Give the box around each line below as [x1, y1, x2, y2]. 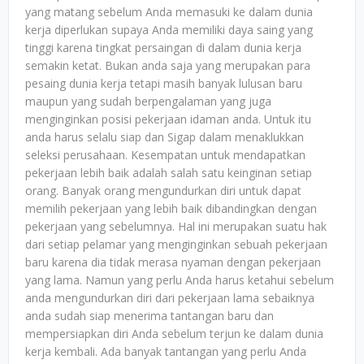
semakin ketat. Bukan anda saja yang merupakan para [25, 58, 310, 73]
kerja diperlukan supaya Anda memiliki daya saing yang [25, 22, 313, 37]
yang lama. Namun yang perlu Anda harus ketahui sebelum [25, 272, 334, 288]
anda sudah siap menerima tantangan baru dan [25, 308, 274, 323]
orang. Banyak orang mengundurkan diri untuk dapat [25, 183, 301, 198]
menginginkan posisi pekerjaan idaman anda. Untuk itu [25, 111, 311, 127]
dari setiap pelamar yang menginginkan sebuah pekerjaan [25, 236, 327, 252]
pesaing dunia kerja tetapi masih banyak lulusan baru [25, 76, 302, 91]
